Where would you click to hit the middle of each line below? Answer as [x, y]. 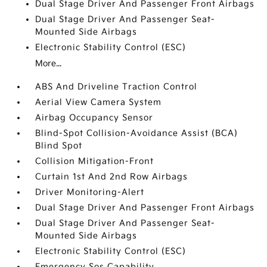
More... [49, 63]
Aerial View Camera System [99, 102]
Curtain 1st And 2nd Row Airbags [112, 177]
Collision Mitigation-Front [95, 161]
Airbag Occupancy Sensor [94, 118]
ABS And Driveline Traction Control [117, 87]
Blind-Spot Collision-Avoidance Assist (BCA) [137, 133]
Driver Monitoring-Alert [90, 192]
